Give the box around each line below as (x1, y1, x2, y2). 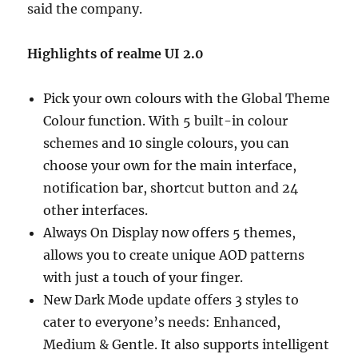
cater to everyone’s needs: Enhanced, (43, 313, 281, 330)
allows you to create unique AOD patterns (43, 246, 305, 263)
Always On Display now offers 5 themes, (43, 224, 296, 241)
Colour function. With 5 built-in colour (43, 112, 288, 129)
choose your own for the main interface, (43, 157, 297, 173)
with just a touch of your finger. (43, 268, 244, 285)
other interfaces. (43, 201, 149, 218)
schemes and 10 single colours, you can (43, 134, 290, 151)
